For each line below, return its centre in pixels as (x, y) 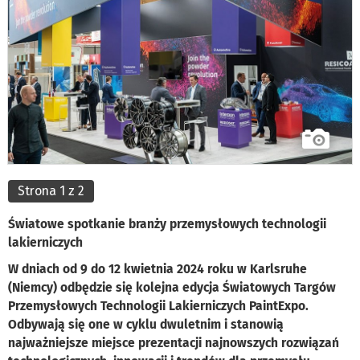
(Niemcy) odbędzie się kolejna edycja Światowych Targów (172, 288)
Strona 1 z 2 (51, 191)
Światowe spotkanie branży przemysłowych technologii (167, 224)
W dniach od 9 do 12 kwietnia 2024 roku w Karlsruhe (157, 269)
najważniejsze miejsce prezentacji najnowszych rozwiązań (174, 343)
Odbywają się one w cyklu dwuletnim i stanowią (146, 325)
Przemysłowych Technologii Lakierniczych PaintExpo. (158, 306)
